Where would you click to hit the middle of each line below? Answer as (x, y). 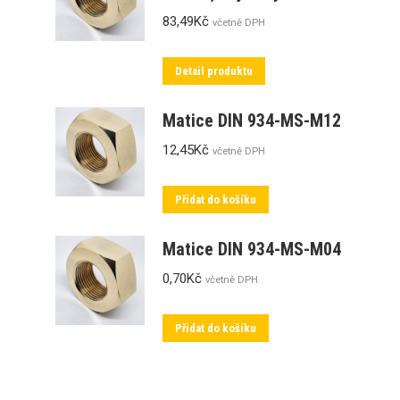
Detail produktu (213, 71)
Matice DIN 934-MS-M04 (251, 249)
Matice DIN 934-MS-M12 (251, 121)
